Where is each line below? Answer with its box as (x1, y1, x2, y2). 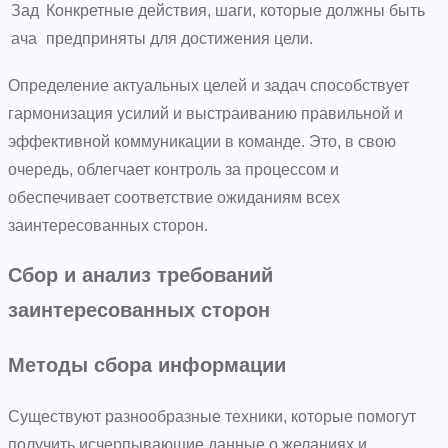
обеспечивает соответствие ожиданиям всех (8, 188, 340, 206)
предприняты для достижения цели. (46, 29, 313, 47)
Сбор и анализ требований (8, 262, 273, 286)
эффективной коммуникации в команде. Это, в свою (8, 132, 396, 150)
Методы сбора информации (8, 353, 286, 377)
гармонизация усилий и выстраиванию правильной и (8, 104, 403, 122)
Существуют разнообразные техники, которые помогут (8, 407, 416, 425)
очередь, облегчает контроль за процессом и (8, 160, 339, 178)
